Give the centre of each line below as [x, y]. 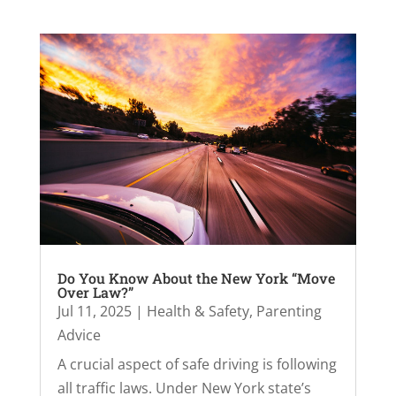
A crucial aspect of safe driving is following [197, 365]
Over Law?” [95, 293]
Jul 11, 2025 [94, 312]
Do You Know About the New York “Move [196, 278]
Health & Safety [198, 312]
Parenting [289, 312]
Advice [79, 335]
